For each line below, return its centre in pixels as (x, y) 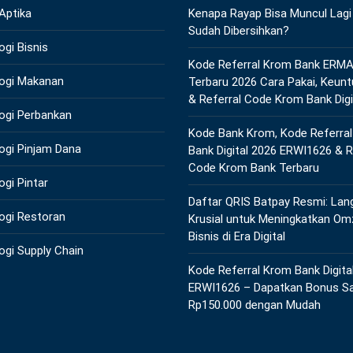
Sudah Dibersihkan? (239, 31)
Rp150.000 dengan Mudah (255, 305)
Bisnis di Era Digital (237, 237)
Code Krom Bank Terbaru (254, 168)
